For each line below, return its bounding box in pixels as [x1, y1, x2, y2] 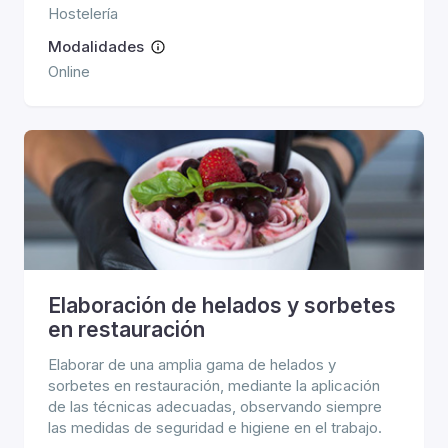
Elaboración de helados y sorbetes [48, 293, 396, 318]
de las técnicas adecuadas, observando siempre [48, 397, 382, 416]
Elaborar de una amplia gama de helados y [48, 355, 336, 374]
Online [48, 62, 90, 81]
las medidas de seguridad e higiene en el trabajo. [48, 418, 382, 437]
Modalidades [48, 37, 144, 56]
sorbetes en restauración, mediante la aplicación [48, 376, 380, 395]
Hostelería [48, 4, 118, 23]
